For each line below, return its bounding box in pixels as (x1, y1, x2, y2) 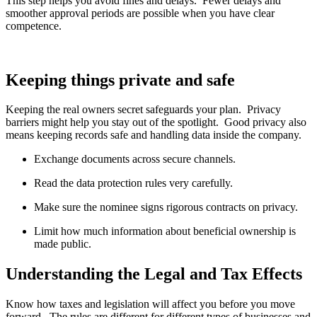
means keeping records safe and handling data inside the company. (6, 129, 301, 142)
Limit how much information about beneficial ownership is (34, 225, 296, 238)
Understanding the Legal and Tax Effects (6, 265, 302, 284)
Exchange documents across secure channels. (34, 153, 236, 166)
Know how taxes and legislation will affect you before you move (6, 298, 295, 311)
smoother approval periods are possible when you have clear (6, 6, 275, 19)
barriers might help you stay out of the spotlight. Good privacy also (6, 116, 306, 129)
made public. (34, 238, 91, 250)
